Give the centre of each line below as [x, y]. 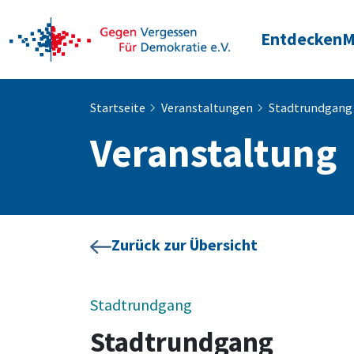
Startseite [118, 107]
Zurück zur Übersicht [184, 245]
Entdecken [301, 39]
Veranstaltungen [207, 107]
